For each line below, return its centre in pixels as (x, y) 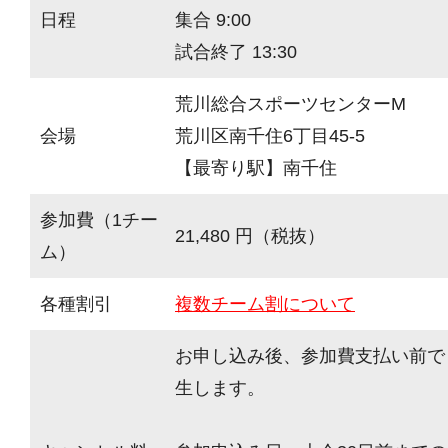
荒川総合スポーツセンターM (290, 103)
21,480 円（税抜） (250, 235)
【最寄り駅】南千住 (256, 167)
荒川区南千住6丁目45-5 (270, 135)
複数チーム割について (265, 303)
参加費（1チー (99, 219)
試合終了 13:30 (236, 51)
